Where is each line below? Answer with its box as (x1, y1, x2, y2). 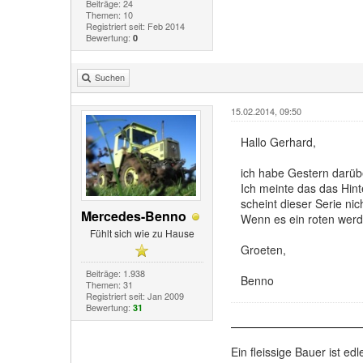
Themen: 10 (85, 8, 133, 22)
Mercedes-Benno (81, 207, 187, 226)
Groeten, (240, 241, 286, 258)
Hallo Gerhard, (240, 134, 316, 151)
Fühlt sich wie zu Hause (89, 226, 194, 241)
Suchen (95, 70, 125, 84)
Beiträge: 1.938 (85, 267, 145, 280)
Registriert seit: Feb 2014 (85, 19, 185, 33)
